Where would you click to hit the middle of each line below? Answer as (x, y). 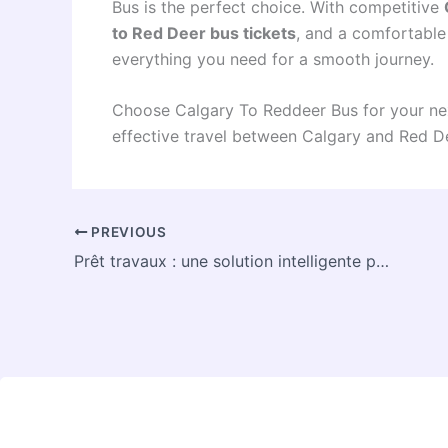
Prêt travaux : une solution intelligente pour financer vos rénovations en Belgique (382, 260)
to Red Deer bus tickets (204, 32)
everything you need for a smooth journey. (273, 58)
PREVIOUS (127, 231)
